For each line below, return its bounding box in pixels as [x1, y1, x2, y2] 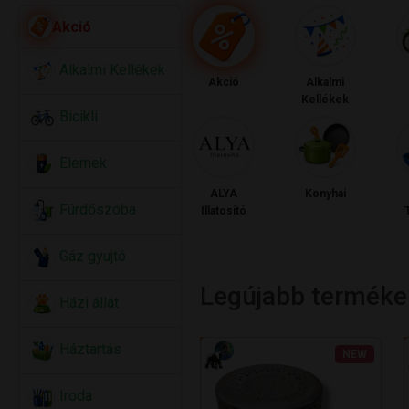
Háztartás [56, 341, 121, 359]
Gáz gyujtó [56, 247, 126, 266]
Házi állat [56, 294, 119, 312]
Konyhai [304, 186, 346, 200]
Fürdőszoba [56, 201, 136, 219]
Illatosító [200, 204, 246, 217]
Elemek [56, 154, 107, 173]
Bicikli [56, 108, 98, 126]
